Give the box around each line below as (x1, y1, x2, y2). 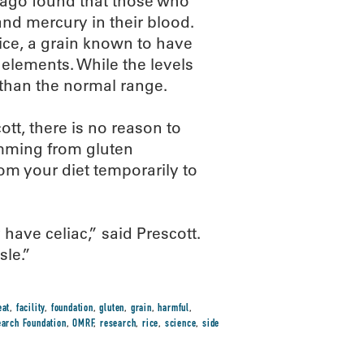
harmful (158, 303, 190, 314)
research (99, 318, 136, 330)
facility (15, 303, 45, 314)
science (164, 318, 197, 330)
